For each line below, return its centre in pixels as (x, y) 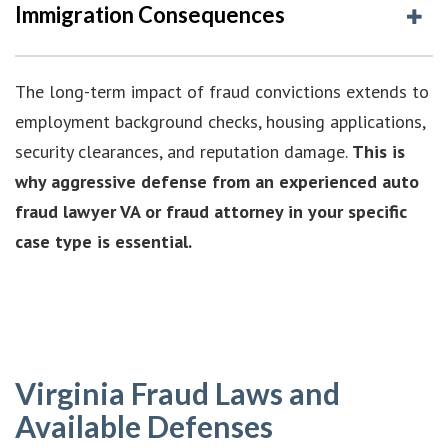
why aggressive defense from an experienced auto (217, 181)
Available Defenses (144, 425)
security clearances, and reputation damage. (183, 151)
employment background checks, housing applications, (220, 121)
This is (378, 151)
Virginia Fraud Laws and (177, 392)
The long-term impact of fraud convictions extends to (222, 91)
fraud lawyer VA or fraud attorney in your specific (211, 211)
